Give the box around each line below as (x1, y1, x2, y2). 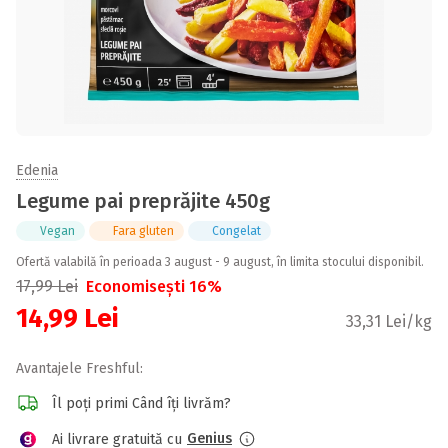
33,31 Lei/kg (346, 312, 432, 331)
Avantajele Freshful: (16, 360, 143, 377)
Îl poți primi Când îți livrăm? (52, 394, 231, 412)
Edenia (16, 162, 58, 179)
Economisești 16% (86, 277, 222, 296)
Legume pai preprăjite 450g (16, 189, 270, 213)
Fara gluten (113, 224, 174, 238)
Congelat (212, 224, 261, 238)
